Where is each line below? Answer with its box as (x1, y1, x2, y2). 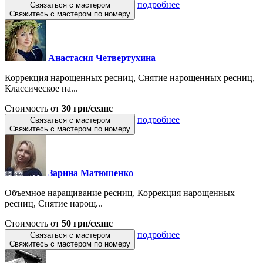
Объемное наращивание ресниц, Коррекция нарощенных (5, 187, 235, 198)
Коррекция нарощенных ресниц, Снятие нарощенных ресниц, (5, 72, 255, 83)
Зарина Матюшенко (48, 167, 133, 178)
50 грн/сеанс (62, 218, 113, 228)
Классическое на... (5, 83, 78, 93)
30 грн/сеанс (62, 103, 113, 113)
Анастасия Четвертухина (48, 52, 156, 63)
